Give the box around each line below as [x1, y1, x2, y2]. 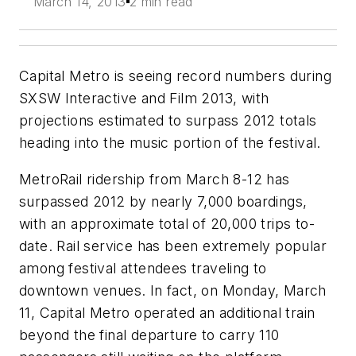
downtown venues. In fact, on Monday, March [19, 281, 327, 299]
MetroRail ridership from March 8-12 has [19, 170, 290, 188]
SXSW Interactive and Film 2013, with [19, 90, 269, 107]
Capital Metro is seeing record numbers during [19, 68, 331, 85]
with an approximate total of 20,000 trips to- [19, 215, 315, 232]
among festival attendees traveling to [19, 259, 267, 277]
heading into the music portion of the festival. [19, 134, 321, 152]
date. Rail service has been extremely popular [19, 237, 327, 254]
